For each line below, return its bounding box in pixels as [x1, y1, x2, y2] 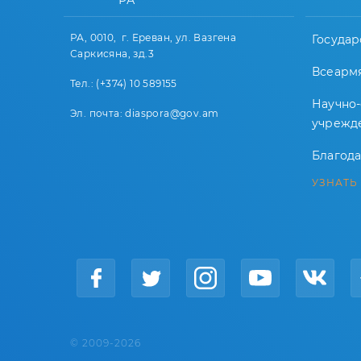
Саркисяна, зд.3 [70, 48, 155, 60]
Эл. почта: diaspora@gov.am [70, 107, 219, 119]
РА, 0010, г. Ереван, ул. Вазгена [70, 31, 237, 44]
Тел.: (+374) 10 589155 [70, 77, 180, 89]
